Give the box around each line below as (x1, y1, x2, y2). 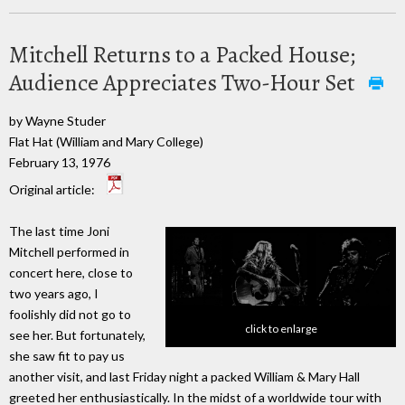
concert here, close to (9, 265, 133, 281)
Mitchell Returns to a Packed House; (9, 38, 355, 71)
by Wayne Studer (9, 112, 106, 128)
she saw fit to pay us (9, 348, 125, 364)
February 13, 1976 (9, 154, 110, 170)
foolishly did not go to (9, 306, 131, 323)
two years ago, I (9, 286, 99, 302)
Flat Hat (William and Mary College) (9, 133, 203, 149)
